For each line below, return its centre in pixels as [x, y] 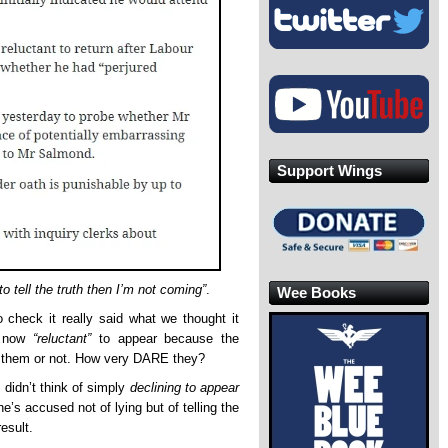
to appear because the [165, 339]
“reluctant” [62, 339]
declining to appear [184, 388]
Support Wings [329, 170]
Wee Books [316, 292]
